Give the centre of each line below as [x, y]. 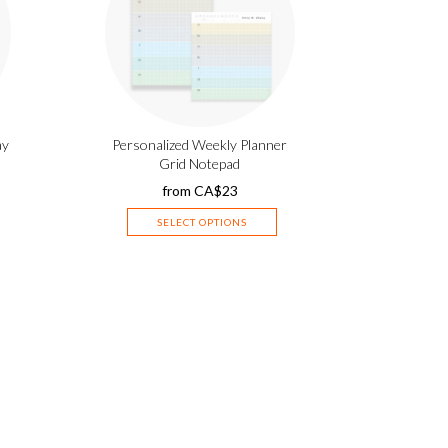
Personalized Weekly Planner [200, 144]
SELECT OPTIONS [201, 221]
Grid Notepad [200, 163]
